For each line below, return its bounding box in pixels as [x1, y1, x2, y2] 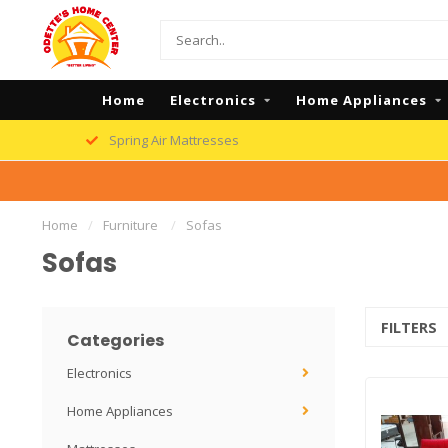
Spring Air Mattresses [105, 131, 239, 149]
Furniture [103, 216, 161, 234]
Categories [67, 329, 164, 352]
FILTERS [380, 318, 441, 337]
